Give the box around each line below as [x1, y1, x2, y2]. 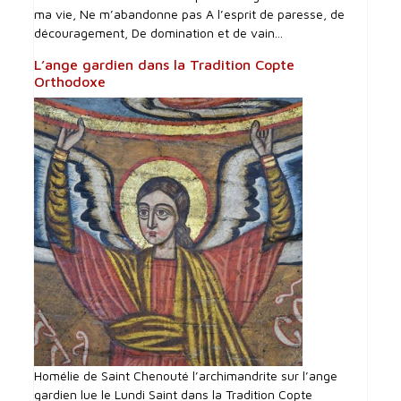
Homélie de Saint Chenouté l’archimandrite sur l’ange [34, 368, 338, 384]
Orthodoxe [34, 73, 107, 90]
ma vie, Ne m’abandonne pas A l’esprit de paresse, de [34, 6, 346, 22]
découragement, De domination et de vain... [34, 25, 284, 41]
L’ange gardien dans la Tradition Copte [34, 56, 295, 73]
